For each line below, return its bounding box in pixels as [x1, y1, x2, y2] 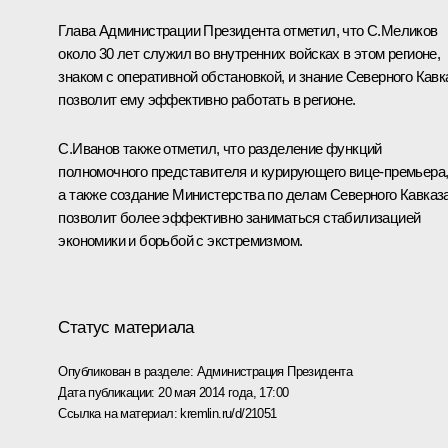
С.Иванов [58, 139, 120, 157]
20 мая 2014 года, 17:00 [158, 384, 289, 400]
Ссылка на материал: [58, 405, 181, 421]
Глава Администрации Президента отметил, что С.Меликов [58, 21, 438, 39]
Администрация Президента [196, 363, 353, 379]
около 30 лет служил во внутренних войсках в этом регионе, [58, 44, 441, 62]
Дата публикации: [58, 384, 159, 400]
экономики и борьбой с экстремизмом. [58, 231, 303, 249]
